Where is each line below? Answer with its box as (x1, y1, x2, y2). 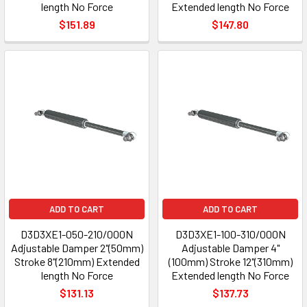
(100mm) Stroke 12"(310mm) (168, 255, 293, 268)
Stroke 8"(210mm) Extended (14, 255, 140, 268)
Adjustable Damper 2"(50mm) (10, 241, 143, 254)
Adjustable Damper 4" (181, 241, 280, 254)
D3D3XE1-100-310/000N (175, 228, 286, 241)
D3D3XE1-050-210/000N (21, 228, 133, 241)
